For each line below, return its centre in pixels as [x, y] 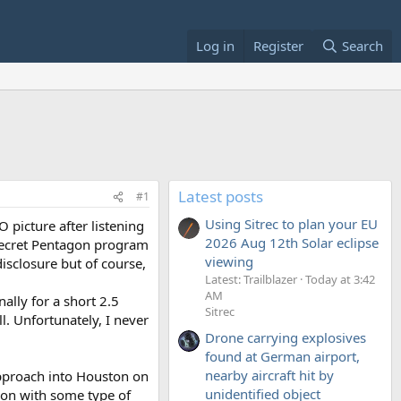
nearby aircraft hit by [269, 375]
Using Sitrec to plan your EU [291, 224]
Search [363, 46]
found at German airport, [282, 356]
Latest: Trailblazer [251, 280]
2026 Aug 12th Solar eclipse [292, 243]
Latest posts [221, 196]
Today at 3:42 [340, 280]
